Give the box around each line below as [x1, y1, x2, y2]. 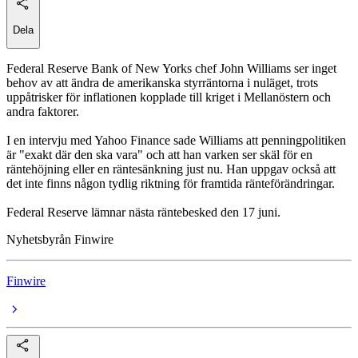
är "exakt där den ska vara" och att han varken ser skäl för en [6, 148, 312, 162]
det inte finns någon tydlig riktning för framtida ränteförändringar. [6, 177, 335, 191]
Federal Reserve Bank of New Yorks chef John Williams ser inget [6, 62, 336, 76]
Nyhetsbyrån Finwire [6, 233, 113, 247]
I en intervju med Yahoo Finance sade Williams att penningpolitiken [6, 133, 346, 148]
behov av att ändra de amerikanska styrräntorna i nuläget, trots [6, 76, 318, 90]
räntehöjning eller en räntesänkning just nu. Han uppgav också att [6, 162, 336, 177]
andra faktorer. [6, 105, 79, 119]
